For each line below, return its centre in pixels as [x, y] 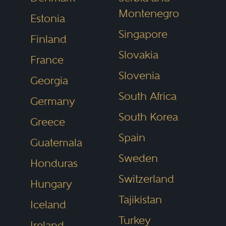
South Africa [147, 96]
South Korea [148, 117]
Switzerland [146, 179]
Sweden [138, 158]
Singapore [143, 34]
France [47, 60]
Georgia [49, 80]
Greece [47, 122]
